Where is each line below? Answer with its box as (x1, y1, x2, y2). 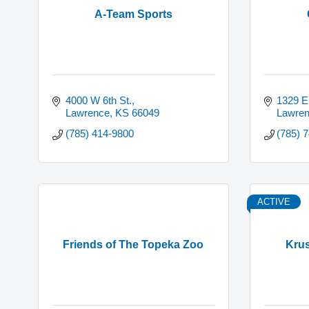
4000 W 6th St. (65, 94, 132, 107)
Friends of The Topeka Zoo (63, 238, 204, 250)
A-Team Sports (94, 8, 172, 20)
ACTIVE (257, 197, 290, 208)
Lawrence (65, 107, 110, 119)
